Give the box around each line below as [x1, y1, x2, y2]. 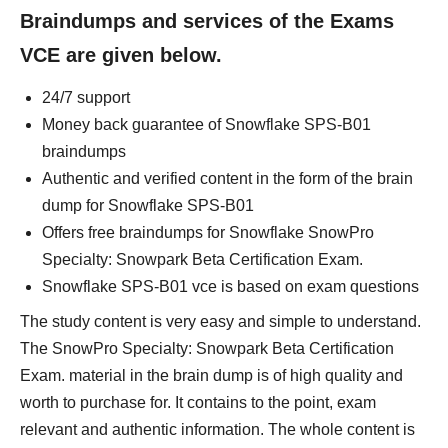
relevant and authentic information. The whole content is [20, 421, 415, 438]
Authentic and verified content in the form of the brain [42, 170, 413, 187]
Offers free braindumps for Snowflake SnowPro [42, 224, 374, 241]
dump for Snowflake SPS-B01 [42, 197, 254, 214]
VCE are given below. [20, 44, 222, 66]
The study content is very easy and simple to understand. [20, 313, 421, 330]
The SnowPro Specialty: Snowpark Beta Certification [20, 340, 394, 357]
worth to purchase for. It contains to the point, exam [20, 394, 376, 411]
